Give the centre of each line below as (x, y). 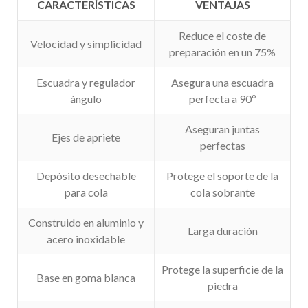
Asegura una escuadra (222, 82)
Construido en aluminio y (86, 222)
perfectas (222, 145)
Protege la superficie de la (222, 269)
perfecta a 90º (222, 98)
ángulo (86, 98)
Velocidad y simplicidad (86, 43)
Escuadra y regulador (86, 82)
